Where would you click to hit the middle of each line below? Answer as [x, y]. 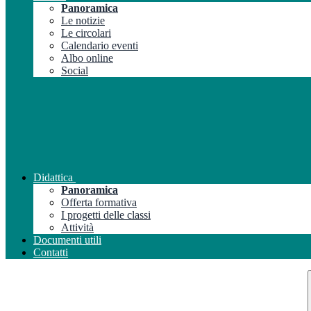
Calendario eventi [100, 45]
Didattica [53, 177]
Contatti [51, 252]
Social [75, 70]
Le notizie [83, 20]
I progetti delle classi [106, 215]
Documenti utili [67, 239]
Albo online [87, 58]
